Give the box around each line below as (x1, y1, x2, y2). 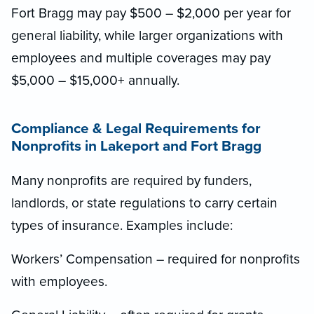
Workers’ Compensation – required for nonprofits (11, 250, 300, 267)
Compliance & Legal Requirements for (11, 120, 261, 138)
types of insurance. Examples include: (11, 217, 233, 233)
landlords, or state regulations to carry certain (11, 194, 278, 211)
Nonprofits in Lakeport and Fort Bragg (11, 137, 261, 156)
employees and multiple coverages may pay (11, 50, 271, 67)
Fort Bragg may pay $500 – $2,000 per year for (11, 5, 291, 22)
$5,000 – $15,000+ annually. (11, 72, 179, 89)
